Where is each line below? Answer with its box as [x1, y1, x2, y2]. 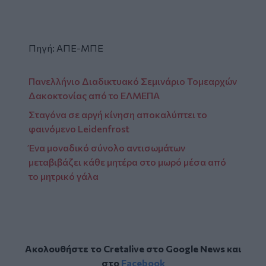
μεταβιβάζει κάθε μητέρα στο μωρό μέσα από [28, 156, 226, 167]
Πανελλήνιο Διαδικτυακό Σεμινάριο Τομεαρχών [28, 75, 237, 87]
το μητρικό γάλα [28, 170, 99, 182]
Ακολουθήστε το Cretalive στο [24, 242, 166, 254]
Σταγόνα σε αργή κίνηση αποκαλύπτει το [28, 108, 207, 120]
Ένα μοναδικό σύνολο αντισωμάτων [28, 141, 185, 153]
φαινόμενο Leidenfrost [28, 122, 129, 134]
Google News [165, 242, 225, 254]
